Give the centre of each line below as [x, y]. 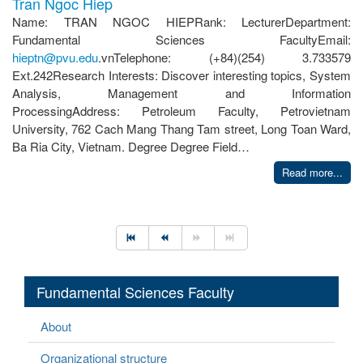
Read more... [312, 172]
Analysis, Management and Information [181, 92]
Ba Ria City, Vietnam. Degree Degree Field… [131, 146]
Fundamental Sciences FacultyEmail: [181, 39]
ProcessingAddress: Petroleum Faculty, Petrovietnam [181, 110]
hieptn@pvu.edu [55, 57]
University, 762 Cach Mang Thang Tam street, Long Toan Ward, [181, 128]
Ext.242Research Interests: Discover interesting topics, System [181, 75]
